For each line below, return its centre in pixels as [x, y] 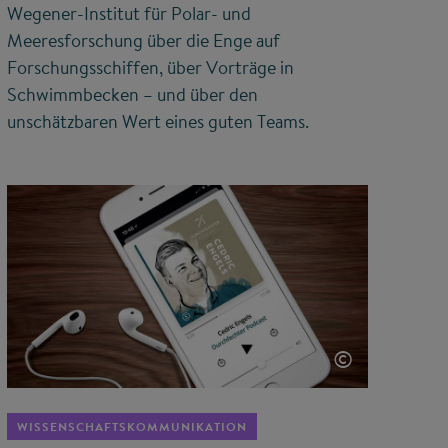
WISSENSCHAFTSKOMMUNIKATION [131, 427]
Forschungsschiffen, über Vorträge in [150, 67]
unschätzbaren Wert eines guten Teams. [157, 121]
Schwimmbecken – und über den [132, 94]
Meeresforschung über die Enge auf [143, 40]
